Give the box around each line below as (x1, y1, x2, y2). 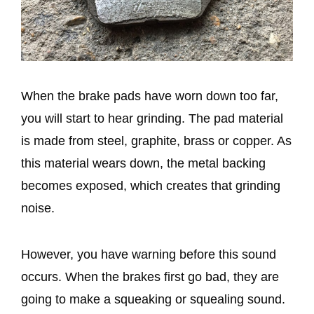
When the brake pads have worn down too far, (21, 89, 278, 104)
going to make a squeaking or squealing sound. (21, 292, 285, 307)
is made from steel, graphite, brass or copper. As (21, 134, 292, 149)
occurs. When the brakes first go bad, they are (21, 270, 279, 285)
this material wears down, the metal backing (21, 156, 266, 171)
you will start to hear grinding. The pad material (21, 111, 283, 126)
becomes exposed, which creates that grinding (21, 179, 280, 193)
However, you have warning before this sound (21, 247, 276, 262)
